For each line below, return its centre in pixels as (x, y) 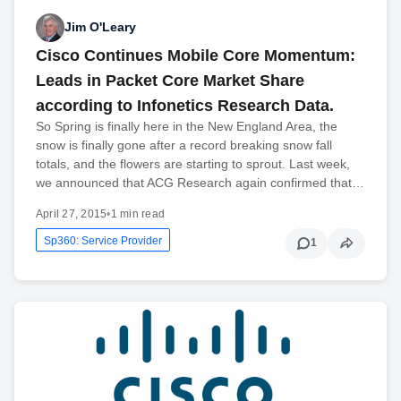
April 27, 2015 (72, 213)
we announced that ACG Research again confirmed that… (200, 182)
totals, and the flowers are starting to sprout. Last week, (193, 163)
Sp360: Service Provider (103, 240)
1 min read (138, 213)
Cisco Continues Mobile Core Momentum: (196, 55)
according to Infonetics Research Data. (185, 105)
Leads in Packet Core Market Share (170, 80)
